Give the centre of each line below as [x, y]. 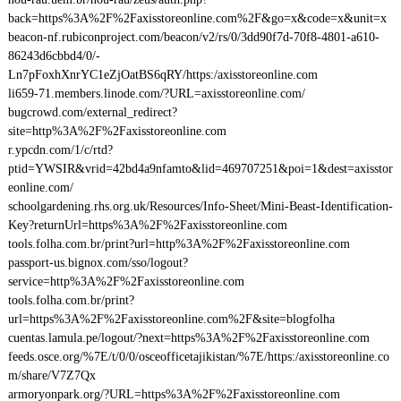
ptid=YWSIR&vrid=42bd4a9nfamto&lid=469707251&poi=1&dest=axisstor [200, 169]
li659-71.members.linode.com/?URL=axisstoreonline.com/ [156, 94]
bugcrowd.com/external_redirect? [92, 112]
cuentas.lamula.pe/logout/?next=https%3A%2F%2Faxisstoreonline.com [188, 338]
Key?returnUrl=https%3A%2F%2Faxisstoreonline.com [147, 225]
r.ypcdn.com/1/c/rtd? [60, 150]
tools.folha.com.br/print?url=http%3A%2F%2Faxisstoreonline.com [179, 244]
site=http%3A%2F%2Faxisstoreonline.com [117, 131]
